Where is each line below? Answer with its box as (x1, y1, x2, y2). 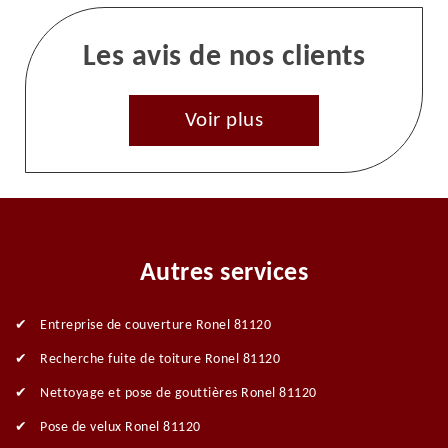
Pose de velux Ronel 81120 (40, 420, 201, 436)
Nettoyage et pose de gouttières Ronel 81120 (40, 386, 317, 402)
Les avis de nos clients (82, 42, 366, 74)
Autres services (139, 260, 309, 288)
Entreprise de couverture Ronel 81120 (40, 318, 271, 334)
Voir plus (184, 110, 264, 132)
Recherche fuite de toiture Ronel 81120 (40, 352, 280, 368)
